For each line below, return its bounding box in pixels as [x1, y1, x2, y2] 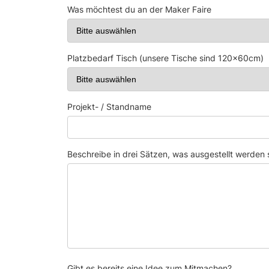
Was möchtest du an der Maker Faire [67, 4, 211, 14]
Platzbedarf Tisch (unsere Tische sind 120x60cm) [67, 52, 264, 63]
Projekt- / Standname [67, 101, 151, 112]
